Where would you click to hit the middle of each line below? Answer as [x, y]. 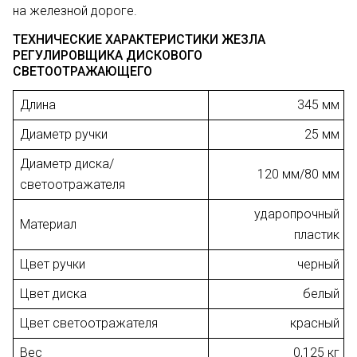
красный [315, 324]
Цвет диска [53, 294]
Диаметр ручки [64, 135]
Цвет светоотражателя [89, 324]
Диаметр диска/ [67, 164]
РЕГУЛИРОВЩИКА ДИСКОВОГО [108, 56]
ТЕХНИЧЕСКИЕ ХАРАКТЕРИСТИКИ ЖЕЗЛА [139, 40]
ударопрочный [297, 214]
